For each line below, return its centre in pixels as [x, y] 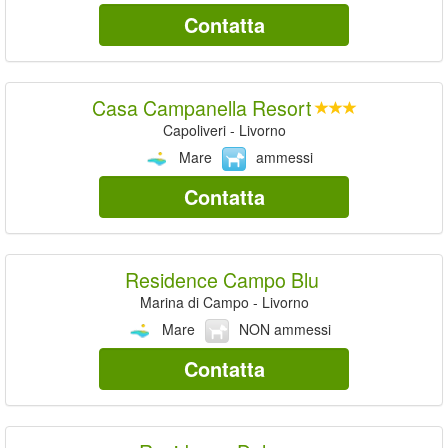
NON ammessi [284, 328]
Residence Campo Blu [222, 279]
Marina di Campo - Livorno [224, 301]
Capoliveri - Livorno [224, 129]
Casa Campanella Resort [201, 107]
